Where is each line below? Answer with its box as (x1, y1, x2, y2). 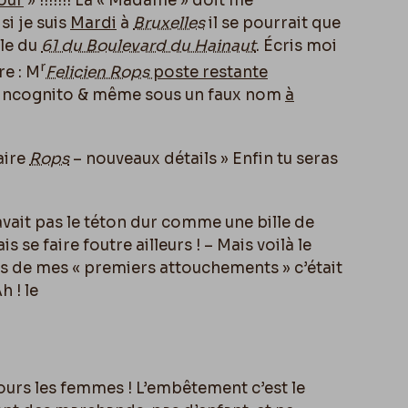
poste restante (153, 62, 268, 82)
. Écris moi (256, 36, 337, 56)
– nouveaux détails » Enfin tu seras (69, 148, 338, 168)
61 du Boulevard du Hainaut (41, 36, 256, 56)
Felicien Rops (46, 62, 153, 82)
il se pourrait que (205, 14, 341, 33)
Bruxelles (133, 14, 205, 33)
